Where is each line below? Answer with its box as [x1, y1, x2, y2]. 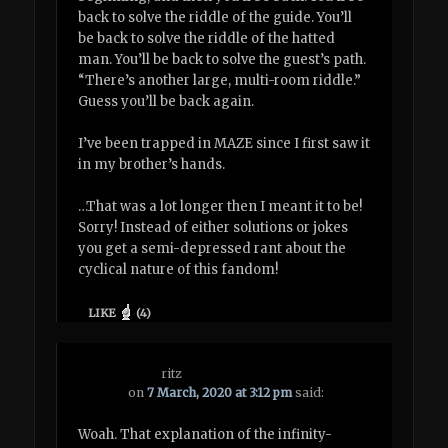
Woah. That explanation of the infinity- [78, 425, 333, 443]
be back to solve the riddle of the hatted [78, 29, 336, 47]
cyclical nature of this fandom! [78, 260, 279, 278]
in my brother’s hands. [78, 155, 226, 173]
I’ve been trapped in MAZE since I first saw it [78, 134, 371, 152]
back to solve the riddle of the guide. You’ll [78, 8, 353, 26]
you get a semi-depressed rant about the [78, 239, 347, 257]
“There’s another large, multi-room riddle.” [78, 71, 362, 89]
